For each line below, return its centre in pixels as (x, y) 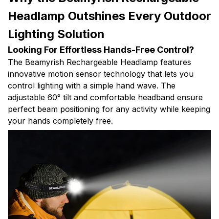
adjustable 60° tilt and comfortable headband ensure (105, 98)
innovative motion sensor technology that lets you (101, 74)
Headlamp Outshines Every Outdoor (109, 16)
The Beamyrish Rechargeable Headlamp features (99, 62)
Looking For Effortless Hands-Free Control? (101, 50)
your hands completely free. (60, 121)
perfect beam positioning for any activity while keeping (109, 109)
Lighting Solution (56, 34)
